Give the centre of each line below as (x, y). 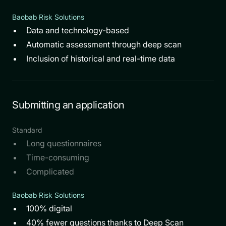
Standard (27, 130)
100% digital (49, 208)
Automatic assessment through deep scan (104, 44)
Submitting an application (68, 105)
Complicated (50, 171)
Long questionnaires (64, 143)
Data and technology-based (78, 30)
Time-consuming (58, 157)
